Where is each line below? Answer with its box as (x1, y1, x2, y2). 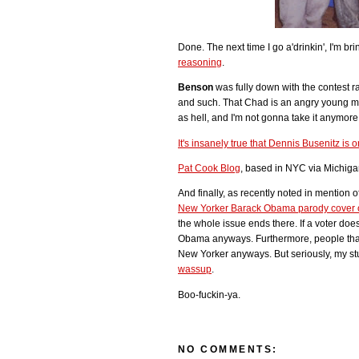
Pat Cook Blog (178, 163, 240, 175)
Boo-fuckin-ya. (178, 288, 240, 301)
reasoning (178, 57, 222, 69)
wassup (178, 264, 212, 276)
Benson (178, 82, 213, 94)
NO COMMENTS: (178, 344, 278, 356)
